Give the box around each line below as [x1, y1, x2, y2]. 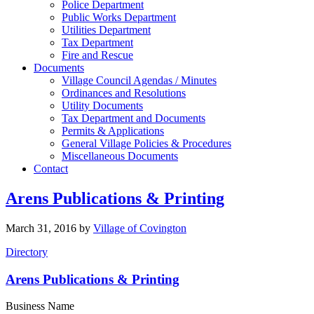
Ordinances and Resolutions [62, 87, 186, 99]
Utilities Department [62, 24, 151, 36]
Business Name [6, 300, 74, 313]
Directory [6, 245, 48, 258]
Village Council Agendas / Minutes [62, 74, 217, 86]
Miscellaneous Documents [62, 150, 178, 162]
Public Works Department [62, 11, 176, 23]
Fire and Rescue [62, 49, 133, 61]
